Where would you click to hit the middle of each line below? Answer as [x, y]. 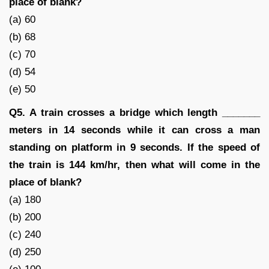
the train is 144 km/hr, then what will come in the [134, 165]
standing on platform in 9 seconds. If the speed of [134, 147]
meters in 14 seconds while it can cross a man [134, 130]
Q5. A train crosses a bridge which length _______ [134, 112]
